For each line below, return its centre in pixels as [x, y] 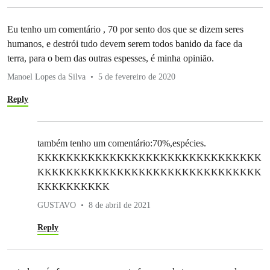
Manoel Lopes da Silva [46, 77]
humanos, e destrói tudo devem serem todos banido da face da [125, 43]
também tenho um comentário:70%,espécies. [122, 143]
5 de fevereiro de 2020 [137, 77]
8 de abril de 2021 [120, 205]
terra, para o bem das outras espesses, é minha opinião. [111, 58]
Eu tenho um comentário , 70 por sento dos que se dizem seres [125, 29]
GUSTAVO [57, 205]
